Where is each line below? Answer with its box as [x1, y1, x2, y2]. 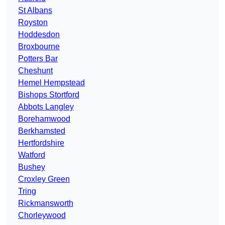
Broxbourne [18, 42, 60, 51]
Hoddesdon [18, 30, 60, 39]
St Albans [18, 6, 52, 15]
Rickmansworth [18, 199, 73, 208]
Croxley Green [18, 175, 70, 184]
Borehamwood [18, 115, 70, 124]
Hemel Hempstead [18, 78, 85, 87]
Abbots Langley [18, 102, 74, 111]
